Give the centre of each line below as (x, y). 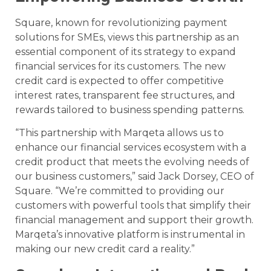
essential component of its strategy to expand (126, 52)
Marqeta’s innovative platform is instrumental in (130, 235)
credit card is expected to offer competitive (119, 81)
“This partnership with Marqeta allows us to (119, 133)
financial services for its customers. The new (120, 67)
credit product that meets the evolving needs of (132, 162)
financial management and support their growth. (134, 220)
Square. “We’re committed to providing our (120, 191)
